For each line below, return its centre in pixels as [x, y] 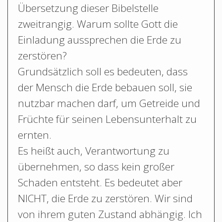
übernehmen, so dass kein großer [96, 166]
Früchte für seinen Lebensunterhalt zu [107, 119]
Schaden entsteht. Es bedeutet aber [100, 182]
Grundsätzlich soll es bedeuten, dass [103, 71]
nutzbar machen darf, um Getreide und [109, 103]
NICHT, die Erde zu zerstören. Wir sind [105, 198]
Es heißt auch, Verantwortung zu [94, 150]
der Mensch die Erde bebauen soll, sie [105, 87]
